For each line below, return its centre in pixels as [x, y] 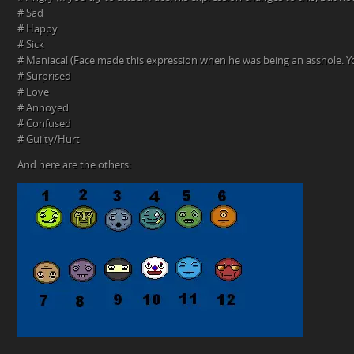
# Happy [38, 29]
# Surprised [44, 77]
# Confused [44, 124]
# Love [33, 92]
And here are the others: [74, 165]
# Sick [31, 45]
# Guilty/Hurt [49, 140]
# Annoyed [43, 108]
